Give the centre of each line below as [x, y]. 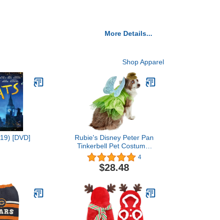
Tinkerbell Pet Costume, [114, 146]
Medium [114, 154]
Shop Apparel [143, 62]
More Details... [128, 34]
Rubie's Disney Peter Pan [114, 138]
